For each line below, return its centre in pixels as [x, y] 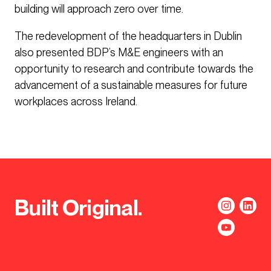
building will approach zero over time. [99, 9]
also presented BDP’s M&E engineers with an [119, 53]
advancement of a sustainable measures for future [131, 85]
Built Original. [79, 208]
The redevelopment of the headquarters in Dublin [128, 36]
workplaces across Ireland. [76, 102]
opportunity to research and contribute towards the [134, 69]
